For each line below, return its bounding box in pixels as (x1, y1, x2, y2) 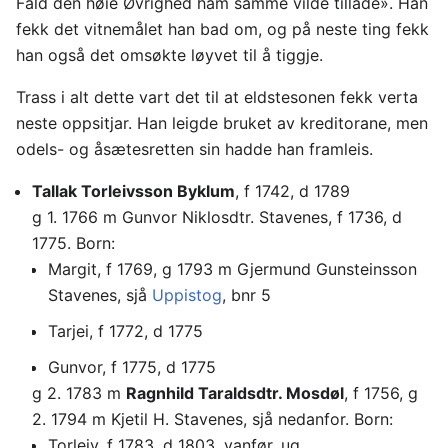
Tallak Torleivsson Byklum (32, 180, 235, 201)
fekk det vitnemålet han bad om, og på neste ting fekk (16, 18, 429, 39)
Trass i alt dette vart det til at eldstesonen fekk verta (16, 86, 418, 107)
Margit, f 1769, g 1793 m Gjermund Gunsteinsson (48, 258, 417, 279)
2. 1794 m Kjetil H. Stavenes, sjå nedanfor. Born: (32, 408, 393, 429)
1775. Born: (32, 232, 115, 253)
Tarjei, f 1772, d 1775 (48, 320, 203, 341)
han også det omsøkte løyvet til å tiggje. (16, 44, 323, 65)
